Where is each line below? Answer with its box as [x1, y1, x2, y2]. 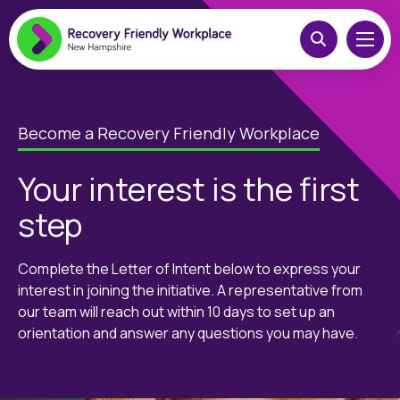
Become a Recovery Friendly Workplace [18, 122, 320, 144]
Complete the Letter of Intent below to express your [18, 259, 361, 279]
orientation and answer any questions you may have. [18, 323, 358, 343]
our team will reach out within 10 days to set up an [18, 302, 335, 321]
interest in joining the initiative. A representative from [18, 280, 362, 300]
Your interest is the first [18, 167, 360, 211]
